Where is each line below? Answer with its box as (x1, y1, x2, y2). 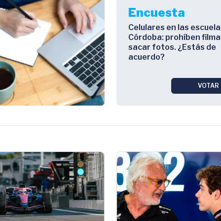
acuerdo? (128, 52, 165, 62)
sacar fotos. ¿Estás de (128, 42, 216, 52)
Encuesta (128, 5, 185, 20)
